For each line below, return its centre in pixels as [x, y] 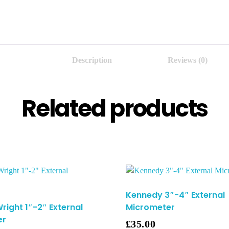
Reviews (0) [188, 60]
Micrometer [150, 207]
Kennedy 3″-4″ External [175, 195]
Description [92, 60]
